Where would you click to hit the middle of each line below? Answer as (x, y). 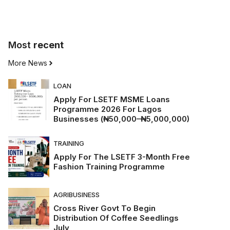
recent (49, 45)
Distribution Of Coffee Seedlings (116, 218)
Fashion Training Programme (109, 167)
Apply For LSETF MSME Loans (112, 100)
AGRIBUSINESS (76, 195)
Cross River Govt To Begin (104, 208)
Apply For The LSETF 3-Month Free (122, 157)
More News (28, 63)
